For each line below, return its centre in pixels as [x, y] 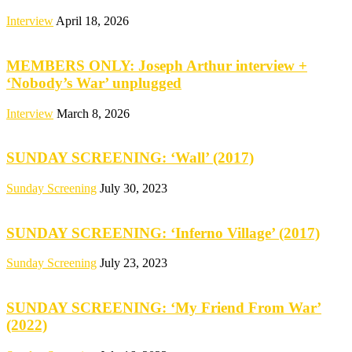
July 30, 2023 [134, 188]
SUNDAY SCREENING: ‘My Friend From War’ [164, 308]
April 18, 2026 [92, 21]
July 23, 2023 [134, 263]
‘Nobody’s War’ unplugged [94, 82]
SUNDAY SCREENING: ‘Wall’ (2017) [130, 158]
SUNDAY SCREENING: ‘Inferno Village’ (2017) [163, 233]
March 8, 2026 [93, 113]
